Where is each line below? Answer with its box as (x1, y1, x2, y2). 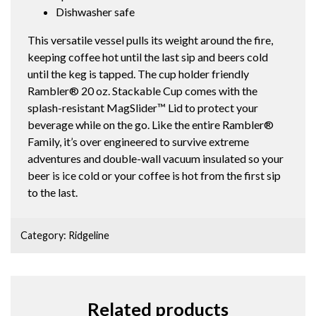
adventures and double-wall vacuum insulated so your (28, 152, 284, 165)
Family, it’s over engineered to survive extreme (28, 135, 249, 148)
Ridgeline (68, 229, 110, 242)
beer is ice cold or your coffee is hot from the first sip (28, 169, 281, 182)
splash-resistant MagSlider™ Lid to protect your (28, 101, 258, 114)
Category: (20, 229, 69, 242)
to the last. (28, 186, 78, 199)
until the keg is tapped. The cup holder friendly (28, 67, 249, 80)
